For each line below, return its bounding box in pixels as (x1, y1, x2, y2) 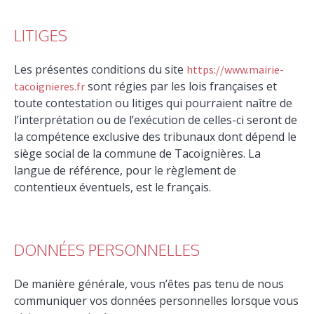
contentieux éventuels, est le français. (14, 179, 212, 196)
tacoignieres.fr (14, 79, 86, 94)
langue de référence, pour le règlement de (14, 163, 237, 179)
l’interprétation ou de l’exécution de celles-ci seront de (14, 112, 298, 128)
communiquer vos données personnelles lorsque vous (14, 293, 299, 309)
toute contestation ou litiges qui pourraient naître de (14, 95, 293, 111)
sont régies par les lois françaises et (85, 78, 278, 95)
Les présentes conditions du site (14, 62, 187, 78)
